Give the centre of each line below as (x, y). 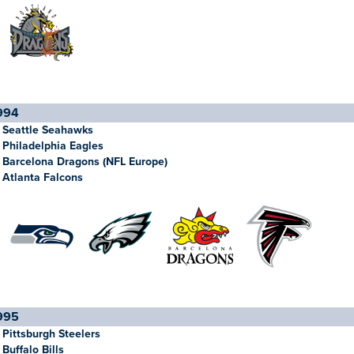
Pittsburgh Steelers (51, 334)
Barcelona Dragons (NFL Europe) (85, 162)
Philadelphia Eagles (53, 146)
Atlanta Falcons (43, 177)
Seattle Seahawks (48, 130)
